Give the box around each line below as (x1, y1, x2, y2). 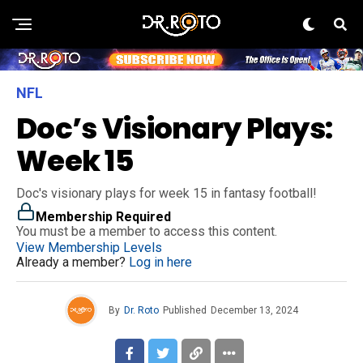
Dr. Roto (124, 305, 159, 317)
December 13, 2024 (211, 305, 298, 317)
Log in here (129, 254, 192, 271)
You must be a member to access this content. (16, 224, 277, 240)
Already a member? (16, 254, 129, 271)
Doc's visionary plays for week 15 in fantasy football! (16, 186, 317, 202)
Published (163, 305, 207, 317)
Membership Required (36, 209, 171, 225)
